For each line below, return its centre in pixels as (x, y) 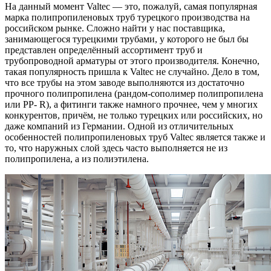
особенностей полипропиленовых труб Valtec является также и (135, 137)
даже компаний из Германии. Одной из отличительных (119, 126)
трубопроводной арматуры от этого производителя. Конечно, (132, 61)
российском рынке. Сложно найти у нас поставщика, (115, 28)
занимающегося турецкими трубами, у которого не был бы (127, 39)
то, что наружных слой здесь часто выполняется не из (116, 148)
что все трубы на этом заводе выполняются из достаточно (125, 83)
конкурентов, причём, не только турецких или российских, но (134, 116)
